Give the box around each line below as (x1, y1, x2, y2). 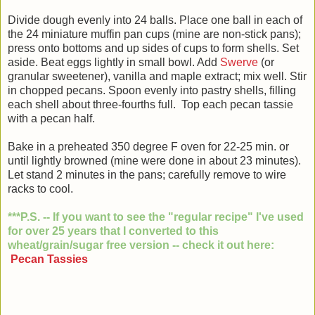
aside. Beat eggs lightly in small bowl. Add (8, 56, 220, 69)
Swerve (220, 56, 258, 69)
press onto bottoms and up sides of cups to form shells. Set (8, 42, 299, 55)
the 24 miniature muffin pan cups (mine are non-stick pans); (8, 28, 301, 41)
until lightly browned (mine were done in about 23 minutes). (8, 155, 301, 167)
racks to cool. (8, 183, 73, 195)
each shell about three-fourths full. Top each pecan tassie (8, 98, 293, 111)
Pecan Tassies (11, 253, 88, 266)
